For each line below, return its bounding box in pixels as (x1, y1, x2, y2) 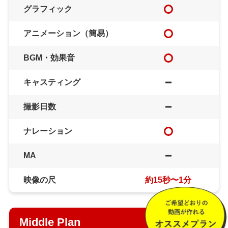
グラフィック (23, 4, 72, 13)
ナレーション (23, 126, 72, 135)
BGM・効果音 (23, 53, 75, 62)
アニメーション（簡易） (23, 28, 113, 38)
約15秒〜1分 (145, 175, 192, 184)
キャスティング (23, 77, 80, 87)
